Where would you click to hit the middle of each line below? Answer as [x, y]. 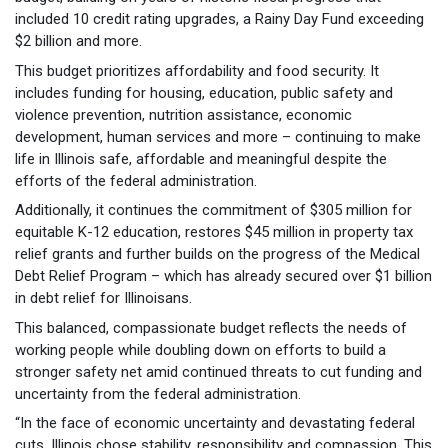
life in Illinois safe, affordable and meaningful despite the [201, 158]
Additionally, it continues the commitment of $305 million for [213, 210]
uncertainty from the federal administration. [158, 393]
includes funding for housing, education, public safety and [204, 92]
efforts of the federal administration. [136, 180]
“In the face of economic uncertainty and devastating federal [215, 423]
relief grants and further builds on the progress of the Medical [217, 254]
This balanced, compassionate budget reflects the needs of [211, 327]
